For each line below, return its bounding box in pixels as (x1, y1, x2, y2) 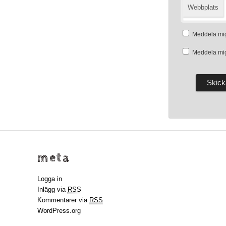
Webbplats (187, 4, 218, 12)
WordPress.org (37, 206, 81, 214)
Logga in (37, 175, 63, 183)
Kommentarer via (37, 196, 90, 204)
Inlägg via (37, 185, 68, 193)
